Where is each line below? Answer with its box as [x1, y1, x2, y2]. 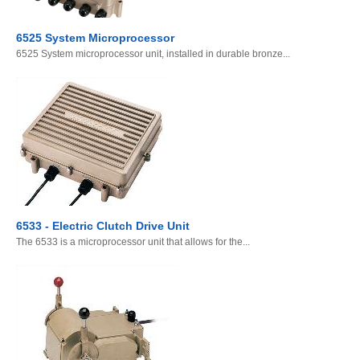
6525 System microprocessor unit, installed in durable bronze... [16, 48, 290, 60]
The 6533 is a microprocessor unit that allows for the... [16, 236, 250, 248]
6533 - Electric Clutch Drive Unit [16, 219, 190, 233]
